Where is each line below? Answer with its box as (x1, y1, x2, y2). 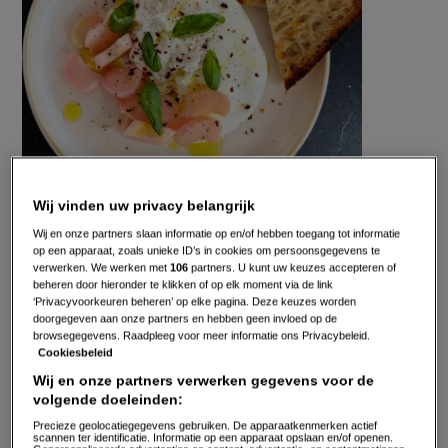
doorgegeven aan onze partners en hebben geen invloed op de (33, 312, 338, 325)
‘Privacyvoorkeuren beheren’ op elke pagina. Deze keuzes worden (33, 295, 357, 308)
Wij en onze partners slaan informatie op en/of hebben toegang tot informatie (33, 227, 401, 240)
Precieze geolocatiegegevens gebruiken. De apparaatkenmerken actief (33, 419, 378, 432)
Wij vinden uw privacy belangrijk (33, 197, 256, 214)
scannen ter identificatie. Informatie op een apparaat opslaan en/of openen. (33, 431, 394, 444)
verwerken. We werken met (33, 261, 171, 274)
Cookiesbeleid (38, 346, 114, 359)
